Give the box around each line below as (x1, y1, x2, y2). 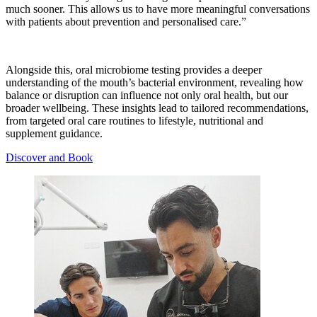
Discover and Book (6, 151, 93, 163)
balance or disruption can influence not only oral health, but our (6, 88, 288, 101)
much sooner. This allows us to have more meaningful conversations (6, 2, 310, 15)
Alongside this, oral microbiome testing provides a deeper (6, 63, 262, 76)
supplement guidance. (6, 127, 103, 139)
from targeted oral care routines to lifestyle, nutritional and (6, 114, 263, 127)
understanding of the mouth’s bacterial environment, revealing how (6, 76, 304, 88)
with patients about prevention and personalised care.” (6, 15, 246, 28)
